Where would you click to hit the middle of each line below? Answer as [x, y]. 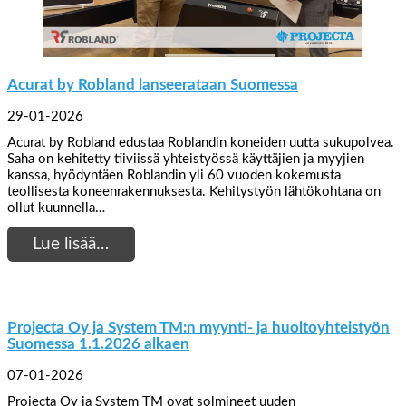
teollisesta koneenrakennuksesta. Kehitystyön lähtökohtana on [194, 192]
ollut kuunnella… [56, 208]
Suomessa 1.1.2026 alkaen [98, 344]
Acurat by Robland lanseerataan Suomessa [153, 85]
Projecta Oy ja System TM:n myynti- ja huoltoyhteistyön [198, 328]
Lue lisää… [71, 244]
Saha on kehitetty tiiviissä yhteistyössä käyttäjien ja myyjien [186, 159]
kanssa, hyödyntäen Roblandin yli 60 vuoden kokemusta [174, 176]
